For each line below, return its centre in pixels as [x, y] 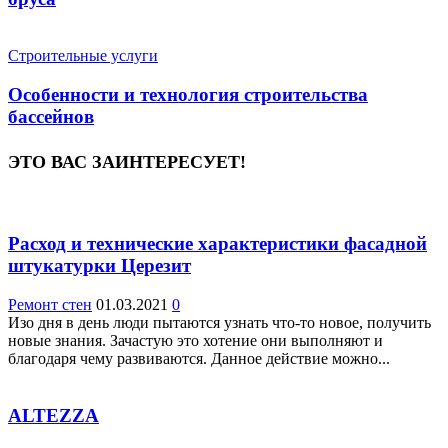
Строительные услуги [83, 55]
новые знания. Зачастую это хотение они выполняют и [195, 340]
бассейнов [51, 116]
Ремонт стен [50, 304]
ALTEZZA [53, 415]
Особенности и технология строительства [188, 94]
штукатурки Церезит [99, 266]
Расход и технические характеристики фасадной [217, 244]
